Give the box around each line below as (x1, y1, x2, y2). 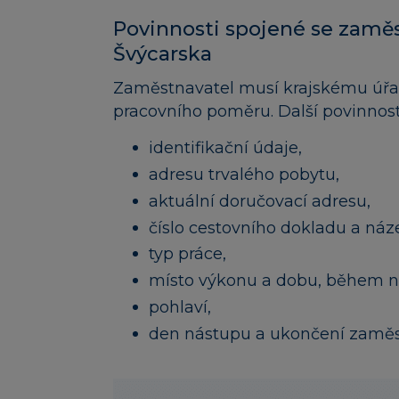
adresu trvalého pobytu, (149, 164, 339, 184)
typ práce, (149, 244, 226, 265)
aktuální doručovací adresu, (149, 191, 370, 211)
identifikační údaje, (149, 138, 302, 159)
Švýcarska (113, 41, 212, 66)
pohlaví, (149, 297, 211, 317)
